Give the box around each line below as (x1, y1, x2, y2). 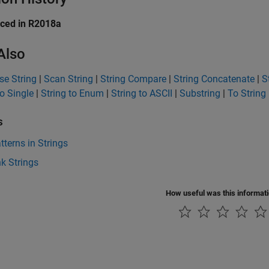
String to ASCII (111, 88, 172, 99)
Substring (180, 88, 220, 99)
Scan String (44, 73, 93, 85)
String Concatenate (174, 73, 255, 85)
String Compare (100, 73, 166, 85)
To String (228, 88, 266, 99)
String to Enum (41, 88, 104, 99)
